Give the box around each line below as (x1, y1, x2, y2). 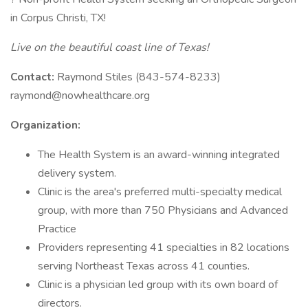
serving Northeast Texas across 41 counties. (38, 258, 250, 274)
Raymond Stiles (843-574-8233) (57, 69, 221, 85)
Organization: (10, 118, 80, 133)
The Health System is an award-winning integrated (38, 147, 280, 162)
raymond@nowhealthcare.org (10, 88, 150, 103)
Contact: (10, 69, 57, 85)
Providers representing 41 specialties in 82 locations (38, 240, 289, 255)
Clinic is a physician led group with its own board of (38, 277, 278, 292)
